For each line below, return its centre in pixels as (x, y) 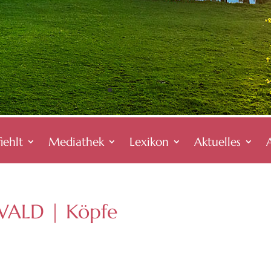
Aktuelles (217, 142)
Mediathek (76, 142)
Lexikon (149, 142)
